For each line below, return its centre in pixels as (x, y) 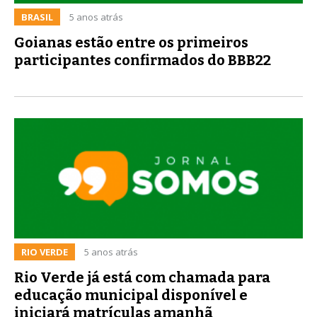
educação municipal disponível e (131, 295)
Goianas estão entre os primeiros (131, 42)
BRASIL (37, 17)
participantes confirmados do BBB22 (143, 60)
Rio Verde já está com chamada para (142, 277)
